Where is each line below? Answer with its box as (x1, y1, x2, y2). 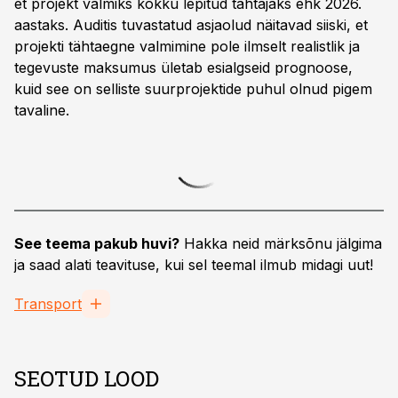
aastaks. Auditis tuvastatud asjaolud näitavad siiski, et (14, 16, 368, 34)
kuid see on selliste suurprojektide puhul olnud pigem (14, 80, 372, 98)
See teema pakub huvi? (14, 235, 179, 252)
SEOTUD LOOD (14, 364, 159, 393)
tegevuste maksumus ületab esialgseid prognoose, (14, 59, 353, 76)
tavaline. (14, 101, 69, 119)
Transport (14, 295, 82, 313)
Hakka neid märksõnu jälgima (179, 235, 382, 252)
